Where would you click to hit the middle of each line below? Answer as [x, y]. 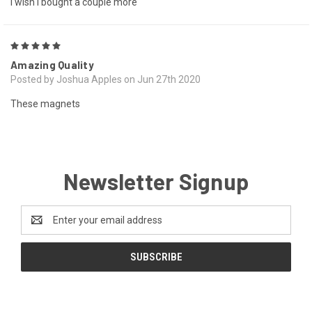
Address [39, 227]
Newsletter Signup [156, 181]
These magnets [45, 104]
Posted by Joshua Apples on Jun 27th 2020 [106, 80]
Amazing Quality [52, 65]
